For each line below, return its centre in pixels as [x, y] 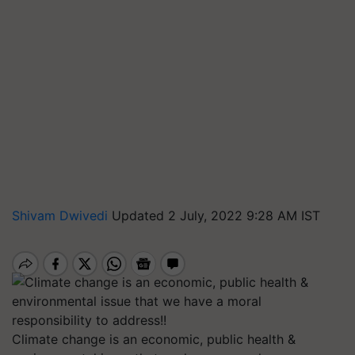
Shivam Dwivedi [62, 216]
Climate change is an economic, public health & [154, 339]
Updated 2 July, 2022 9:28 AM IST [216, 216]
